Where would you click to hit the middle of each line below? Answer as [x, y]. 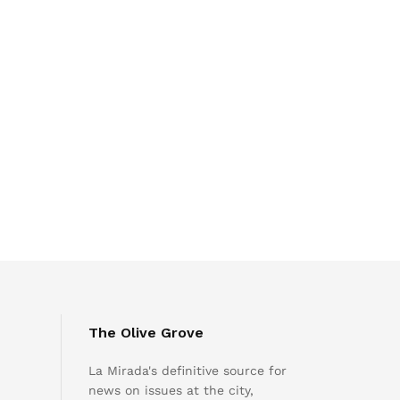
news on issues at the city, [171, 390]
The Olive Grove [146, 333]
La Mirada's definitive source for [187, 371]
